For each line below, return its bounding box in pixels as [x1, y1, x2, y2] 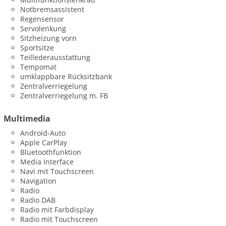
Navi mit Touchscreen [20, 166, 94, 177]
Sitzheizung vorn [20, 33, 77, 43]
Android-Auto [20, 128, 66, 138]
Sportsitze [20, 43, 54, 53]
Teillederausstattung [20, 52, 91, 63]
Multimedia [4, 112, 50, 124]
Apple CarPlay [20, 138, 68, 148]
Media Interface [20, 157, 74, 167]
